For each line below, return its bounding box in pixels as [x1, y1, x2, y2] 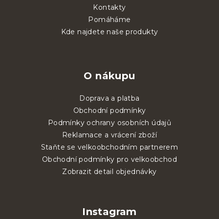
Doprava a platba [79, 94, 140, 103]
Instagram [82, 206, 137, 218]
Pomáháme [88, 15, 131, 24]
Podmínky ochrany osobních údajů [47, 118, 172, 127]
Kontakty [93, 3, 126, 12]
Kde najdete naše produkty [61, 27, 158, 36]
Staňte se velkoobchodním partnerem [41, 143, 178, 152]
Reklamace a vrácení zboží [62, 131, 157, 139]
